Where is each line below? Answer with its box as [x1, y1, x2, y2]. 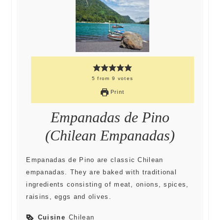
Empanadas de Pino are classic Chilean [26, 156, 164, 164]
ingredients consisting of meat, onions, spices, [26, 181, 189, 188]
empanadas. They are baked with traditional [26, 168, 177, 176]
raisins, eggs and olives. [26, 193, 111, 200]
